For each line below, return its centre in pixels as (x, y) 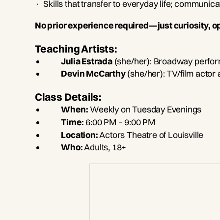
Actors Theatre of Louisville (151, 135)
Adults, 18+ (105, 147)
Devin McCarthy (93, 74)
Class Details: (68, 97)
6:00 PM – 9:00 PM (119, 122)
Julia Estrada (87, 61)
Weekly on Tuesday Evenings (145, 110)
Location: (80, 135)
